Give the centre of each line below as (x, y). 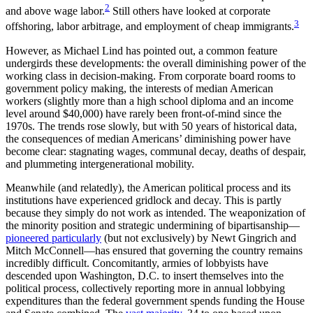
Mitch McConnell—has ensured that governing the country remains (154, 250)
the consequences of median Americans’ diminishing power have (148, 138)
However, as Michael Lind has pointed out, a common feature (141, 50)
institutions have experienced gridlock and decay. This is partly (144, 200)
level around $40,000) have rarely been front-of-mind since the (144, 113)
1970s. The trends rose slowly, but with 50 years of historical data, (151, 126)
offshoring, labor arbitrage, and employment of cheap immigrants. (150, 27)
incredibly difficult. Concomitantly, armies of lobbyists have (137, 263)
